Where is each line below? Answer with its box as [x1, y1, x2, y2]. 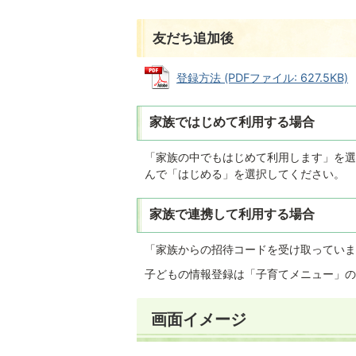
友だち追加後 [153, 29, 234, 46]
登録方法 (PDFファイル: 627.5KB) [176, 70, 348, 84]
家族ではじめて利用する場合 [149, 114, 315, 130]
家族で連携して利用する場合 [149, 206, 315, 222]
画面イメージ [151, 308, 246, 329]
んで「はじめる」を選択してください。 [145, 166, 345, 180]
